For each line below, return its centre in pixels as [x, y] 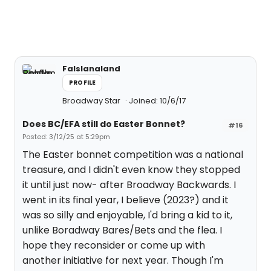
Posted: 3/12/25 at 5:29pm [66, 137]
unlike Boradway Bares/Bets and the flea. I [122, 230]
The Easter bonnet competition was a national [133, 155]
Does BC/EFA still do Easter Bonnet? [104, 124]
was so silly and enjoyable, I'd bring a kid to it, [127, 215]
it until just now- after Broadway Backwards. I [129, 185]
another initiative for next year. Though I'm [123, 260]
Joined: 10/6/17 [157, 101]
